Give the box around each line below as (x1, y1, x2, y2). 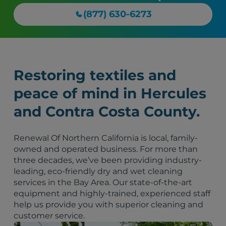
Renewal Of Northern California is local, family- (14, 133, 198, 143)
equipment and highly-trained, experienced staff (14, 188, 211, 198)
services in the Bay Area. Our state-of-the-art (14, 177, 193, 187)
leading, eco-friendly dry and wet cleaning (14, 166, 183, 176)
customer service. (14, 210, 85, 220)
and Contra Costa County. (14, 102, 200, 120)
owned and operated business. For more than (14, 144, 198, 154)
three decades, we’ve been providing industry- (14, 155, 202, 165)
